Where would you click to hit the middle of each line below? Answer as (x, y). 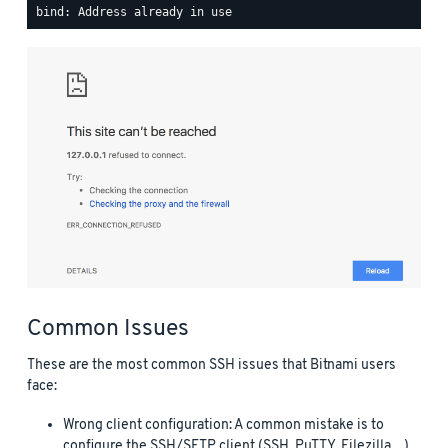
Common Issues (108, 330)
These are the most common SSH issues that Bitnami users (211, 366)
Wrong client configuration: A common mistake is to (223, 426)
